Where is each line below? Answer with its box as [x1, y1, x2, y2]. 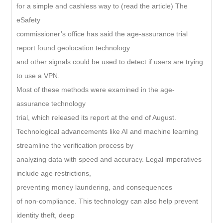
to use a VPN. [16, 71, 60, 80]
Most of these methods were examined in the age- [16, 85, 175, 94]
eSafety [16, 15, 40, 24]
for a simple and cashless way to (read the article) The [16, 1, 188, 10]
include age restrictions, [16, 169, 91, 177]
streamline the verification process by [16, 141, 133, 149]
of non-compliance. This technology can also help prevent [16, 197, 198, 205]
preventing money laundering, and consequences [16, 183, 172, 191]
